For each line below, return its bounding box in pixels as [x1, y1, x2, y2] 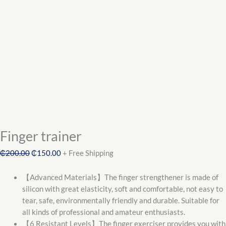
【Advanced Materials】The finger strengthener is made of [22, 173, 218, 182]
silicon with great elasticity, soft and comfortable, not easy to [22, 185, 223, 194]
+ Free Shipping [63, 148, 114, 157]
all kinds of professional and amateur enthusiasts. [22, 208, 185, 217]
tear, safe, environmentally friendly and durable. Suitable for [22, 196, 219, 205]
